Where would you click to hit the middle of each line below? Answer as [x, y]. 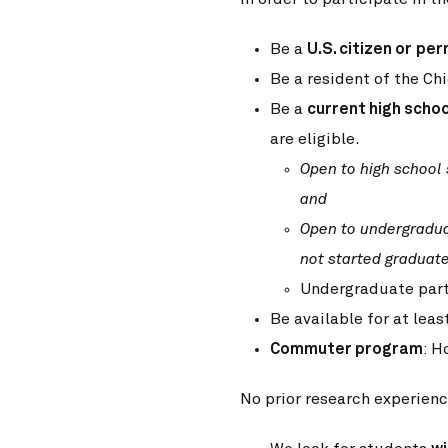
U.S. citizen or [359, 49]
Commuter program [346, 349]
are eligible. [315, 139]
